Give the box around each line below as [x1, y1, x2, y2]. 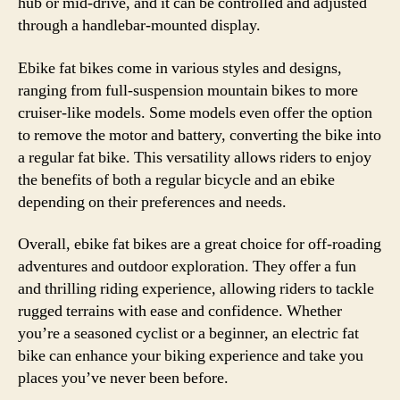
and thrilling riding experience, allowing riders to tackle [18, 279, 374, 299]
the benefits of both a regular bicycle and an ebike [18, 169, 335, 190]
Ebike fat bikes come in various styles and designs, [18, 57, 342, 79]
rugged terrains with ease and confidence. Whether [18, 301, 342, 321]
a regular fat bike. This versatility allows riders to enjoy [18, 146, 371, 168]
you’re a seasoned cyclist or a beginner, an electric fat [18, 323, 359, 344]
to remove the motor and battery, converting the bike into [18, 124, 381, 146]
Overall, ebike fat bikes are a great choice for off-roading [18, 234, 381, 254]
